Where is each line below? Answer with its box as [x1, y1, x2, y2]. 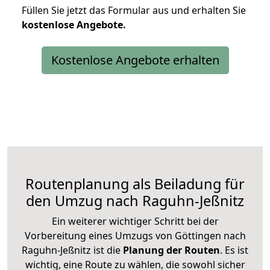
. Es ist [220, 243, 248, 257]
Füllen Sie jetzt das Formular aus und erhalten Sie [22, 3, 246, 17]
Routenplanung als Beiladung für [25, 174, 245, 193]
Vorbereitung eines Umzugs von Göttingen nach [24, 228, 246, 242]
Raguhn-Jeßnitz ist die [22, 243, 121, 257]
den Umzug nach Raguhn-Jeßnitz [26, 190, 244, 210]
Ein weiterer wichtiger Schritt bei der [51, 214, 219, 228]
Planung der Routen [121, 243, 220, 257]
